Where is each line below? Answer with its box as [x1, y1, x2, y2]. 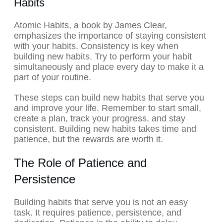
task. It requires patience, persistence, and [14, 208, 181, 218]
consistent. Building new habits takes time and [14, 124, 196, 134]
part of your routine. [14, 72, 91, 83]
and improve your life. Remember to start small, [14, 103, 201, 113]
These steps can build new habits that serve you [14, 93, 204, 103]
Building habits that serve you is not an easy [14, 197, 188, 208]
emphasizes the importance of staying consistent [14, 31, 206, 41]
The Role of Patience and [14, 156, 147, 170]
